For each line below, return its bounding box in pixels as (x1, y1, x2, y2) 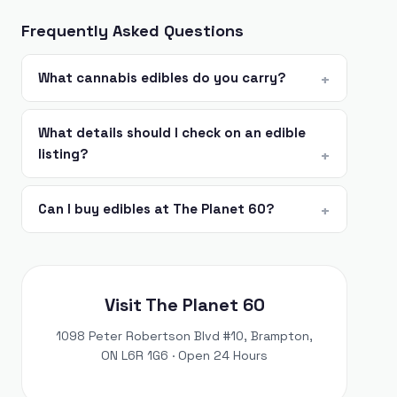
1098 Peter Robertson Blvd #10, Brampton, (56, 328, 313, 345)
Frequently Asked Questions (21, 20, 244, 42)
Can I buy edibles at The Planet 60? (38, 200, 275, 218)
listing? (38, 145, 89, 163)
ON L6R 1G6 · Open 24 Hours (101, 347, 268, 364)
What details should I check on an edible (38, 124, 306, 142)
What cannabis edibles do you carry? (38, 69, 286, 87)
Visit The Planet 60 (104, 293, 265, 317)
